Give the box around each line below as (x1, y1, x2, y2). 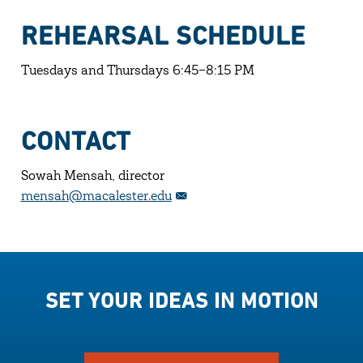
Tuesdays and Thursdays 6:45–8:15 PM (20, 64, 254, 78)
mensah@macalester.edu (20, 190, 172, 203)
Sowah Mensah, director (20, 169, 164, 183)
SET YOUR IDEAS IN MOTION (45, 288, 318, 313)
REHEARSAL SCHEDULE (20, 20, 305, 50)
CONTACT (20, 126, 131, 156)
